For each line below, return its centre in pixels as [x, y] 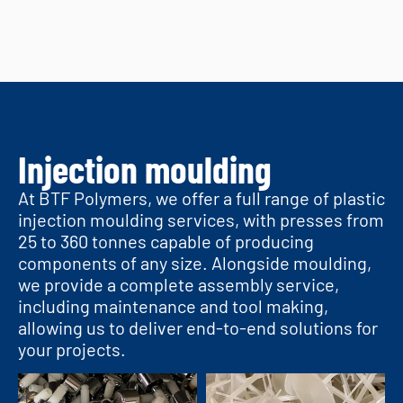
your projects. [72, 349]
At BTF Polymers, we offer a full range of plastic [201, 197]
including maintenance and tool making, [173, 305]
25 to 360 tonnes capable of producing [166, 241]
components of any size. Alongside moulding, [195, 262]
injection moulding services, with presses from [201, 219]
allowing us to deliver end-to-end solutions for [198, 327]
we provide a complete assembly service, [179, 284]
